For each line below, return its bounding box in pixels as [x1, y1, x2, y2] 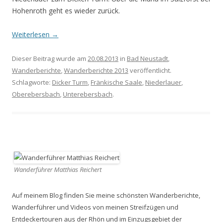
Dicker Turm [52, 78, 88, 87]
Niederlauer [145, 78, 181, 87]
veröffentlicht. [128, 66, 171, 75]
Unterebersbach [63, 90, 112, 99]
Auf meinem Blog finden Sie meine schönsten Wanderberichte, [12, 191, 200, 200]
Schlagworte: [12, 78, 52, 87]
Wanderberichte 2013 [64, 66, 128, 75]
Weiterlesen [12, 30, 52, 39]
